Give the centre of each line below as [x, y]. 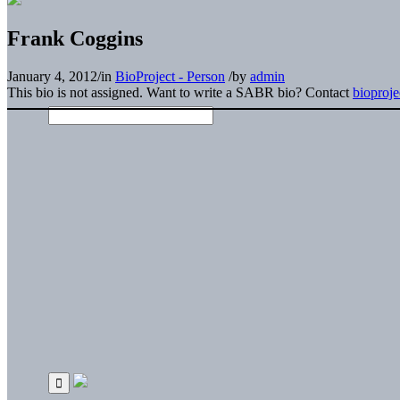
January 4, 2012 [52, 76]
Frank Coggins [75, 38]
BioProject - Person [170, 76]
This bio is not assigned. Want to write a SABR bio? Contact [180, 92]
